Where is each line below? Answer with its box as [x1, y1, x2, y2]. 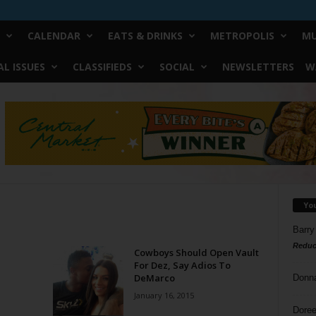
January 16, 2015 [133, 290, 194, 300]
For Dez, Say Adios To [133, 259, 231, 272]
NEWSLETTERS [221, 60, 294, 73]
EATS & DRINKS [107, 29, 183, 42]
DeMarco [133, 272, 175, 284]
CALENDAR [27, 29, 80, 42]
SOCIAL [159, 60, 195, 73]
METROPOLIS [209, 29, 274, 42]
